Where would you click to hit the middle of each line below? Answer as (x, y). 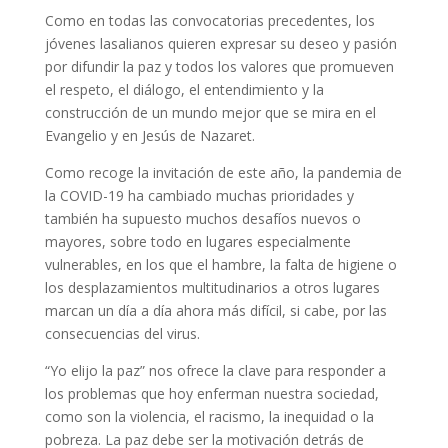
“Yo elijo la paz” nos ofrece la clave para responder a (215, 370)
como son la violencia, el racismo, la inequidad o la (209, 416)
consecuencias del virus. (122, 333)
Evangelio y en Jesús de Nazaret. (149, 135)
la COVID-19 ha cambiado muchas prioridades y (199, 195)
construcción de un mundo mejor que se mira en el (210, 112)
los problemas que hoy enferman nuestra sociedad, (211, 393)
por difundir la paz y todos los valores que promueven (219, 66)
